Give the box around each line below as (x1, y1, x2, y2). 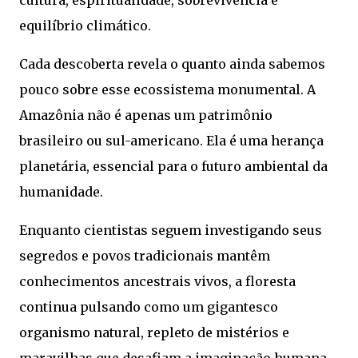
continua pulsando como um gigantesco (19, 299, 278, 316)
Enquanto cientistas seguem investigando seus (19, 222, 322, 239)
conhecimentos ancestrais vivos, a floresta (19, 273, 296, 290)
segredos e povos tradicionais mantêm (19, 248, 270, 265)
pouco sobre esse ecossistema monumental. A (19, 82, 316, 98)
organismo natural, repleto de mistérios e (19, 324, 289, 341)
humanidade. (19, 184, 103, 201)
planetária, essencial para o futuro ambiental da (19, 158, 328, 175)
